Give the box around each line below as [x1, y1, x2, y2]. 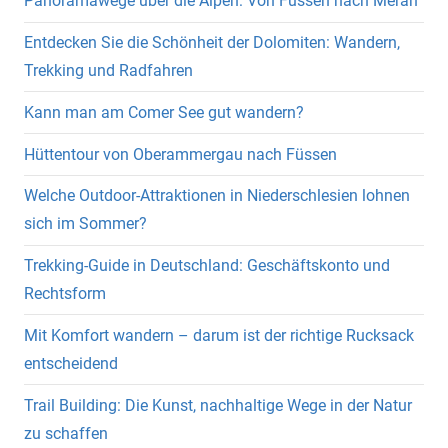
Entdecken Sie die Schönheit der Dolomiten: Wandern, [24, 32, 400, 52]
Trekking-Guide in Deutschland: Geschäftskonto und [24, 256, 390, 276]
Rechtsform [24, 284, 106, 304]
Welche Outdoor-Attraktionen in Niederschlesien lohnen [24, 186, 410, 206]
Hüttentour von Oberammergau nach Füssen [24, 144, 337, 164]
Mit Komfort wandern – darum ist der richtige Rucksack [24, 325, 414, 345]
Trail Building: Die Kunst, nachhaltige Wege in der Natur [24, 395, 412, 415]
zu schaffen [24, 423, 108, 443]
